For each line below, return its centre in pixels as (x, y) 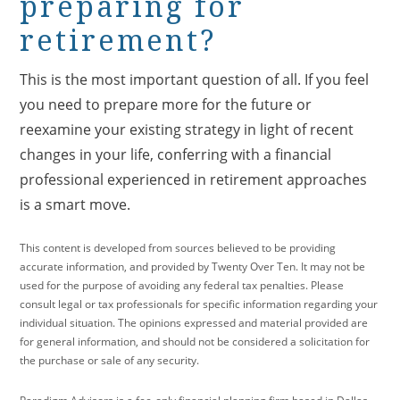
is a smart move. (75, 204)
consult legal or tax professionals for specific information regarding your (199, 304)
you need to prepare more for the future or (166, 104)
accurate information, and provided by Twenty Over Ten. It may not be (193, 266)
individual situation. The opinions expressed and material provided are (194, 322)
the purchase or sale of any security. (110, 360)
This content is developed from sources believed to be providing (178, 247)
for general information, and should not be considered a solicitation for (195, 341)
